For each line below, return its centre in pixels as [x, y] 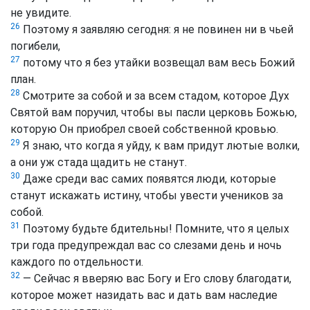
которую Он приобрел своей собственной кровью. [144, 129]
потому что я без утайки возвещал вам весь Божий [157, 63]
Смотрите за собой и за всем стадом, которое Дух [155, 96]
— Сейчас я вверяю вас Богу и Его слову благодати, [156, 279]
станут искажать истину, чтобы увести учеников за [147, 196]
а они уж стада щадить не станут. [99, 163]
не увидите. [41, 13]
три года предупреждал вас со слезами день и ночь [146, 246]
